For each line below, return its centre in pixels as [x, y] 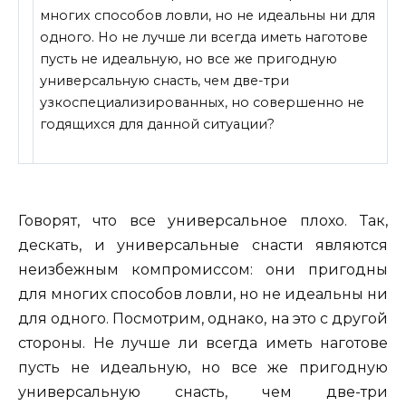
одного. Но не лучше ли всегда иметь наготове [204, 38]
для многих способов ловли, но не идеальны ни [203, 294]
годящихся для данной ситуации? [158, 125]
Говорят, [49, 220]
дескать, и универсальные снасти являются [203, 245]
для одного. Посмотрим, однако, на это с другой [203, 318]
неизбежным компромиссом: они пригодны [203, 269]
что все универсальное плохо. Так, [234, 220]
